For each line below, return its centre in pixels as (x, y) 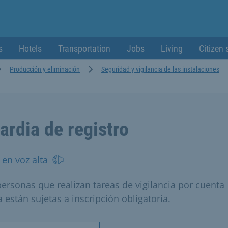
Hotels (30, 49)
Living (172, 49)
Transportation (84, 49)
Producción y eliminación (45, 69)
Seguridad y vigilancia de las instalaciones (160, 69)
